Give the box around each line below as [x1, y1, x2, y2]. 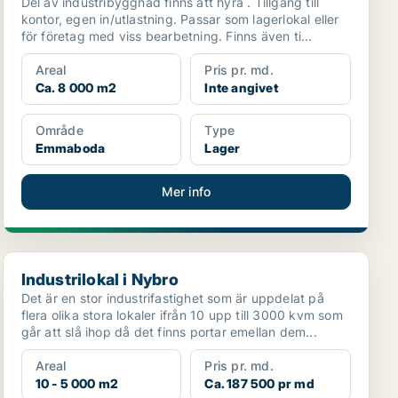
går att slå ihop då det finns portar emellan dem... [20, 324, 317, 339]
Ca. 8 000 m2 [35, 80, 117, 95]
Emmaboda [35, 140, 106, 155]
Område [35, 123, 84, 138]
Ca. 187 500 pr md [204, 376, 314, 391]
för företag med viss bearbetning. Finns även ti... [20, 28, 313, 44]
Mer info [161, 184, 211, 199]
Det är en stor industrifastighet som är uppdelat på [20, 291, 324, 306]
